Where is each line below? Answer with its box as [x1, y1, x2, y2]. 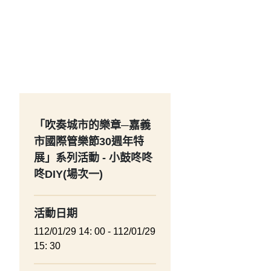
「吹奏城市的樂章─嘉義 [34, 119, 151, 131]
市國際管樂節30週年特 [34, 135, 144, 148]
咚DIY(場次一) [34, 168, 103, 180]
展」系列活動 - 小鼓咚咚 [34, 151, 152, 164]
